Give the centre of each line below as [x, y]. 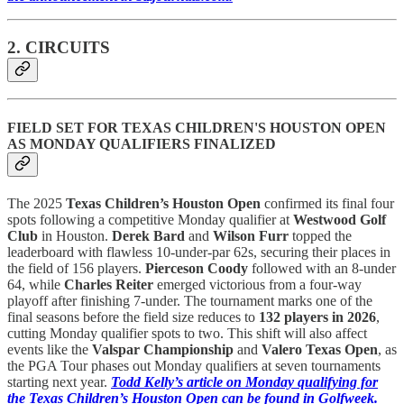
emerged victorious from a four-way [257, 285]
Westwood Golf [340, 220]
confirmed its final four [327, 204]
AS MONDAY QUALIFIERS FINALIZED [142, 143]
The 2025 [37, 204]
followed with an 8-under [322, 269]
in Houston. [75, 236]
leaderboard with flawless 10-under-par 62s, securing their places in [199, 252]
